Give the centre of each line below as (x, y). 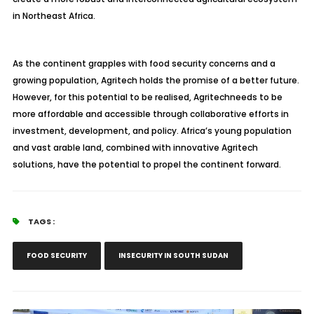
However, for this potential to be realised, (103, 97)
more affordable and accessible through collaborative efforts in (150, 114)
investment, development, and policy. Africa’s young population (152, 131)
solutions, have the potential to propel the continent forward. (146, 164)
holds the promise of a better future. (218, 80)
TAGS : (40, 221)
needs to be (256, 97)
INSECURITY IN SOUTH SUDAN (173, 255)
